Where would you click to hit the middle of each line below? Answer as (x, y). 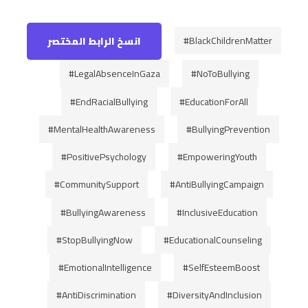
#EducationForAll (213, 101)
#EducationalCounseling (213, 240)
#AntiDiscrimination (96, 295)
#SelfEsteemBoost (222, 268)
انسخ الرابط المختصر (94, 42)
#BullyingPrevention (229, 129)
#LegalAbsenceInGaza (114, 74)
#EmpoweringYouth (218, 157)
